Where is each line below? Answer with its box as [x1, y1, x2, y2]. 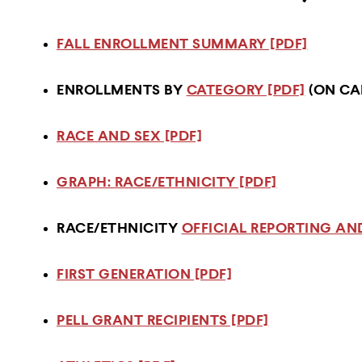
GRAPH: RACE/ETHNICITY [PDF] [57, 175, 277, 190]
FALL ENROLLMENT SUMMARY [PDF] [57, 37, 308, 52]
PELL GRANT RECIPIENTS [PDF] [57, 314, 269, 328]
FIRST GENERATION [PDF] [57, 267, 232, 282]
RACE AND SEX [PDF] [57, 129, 202, 144]
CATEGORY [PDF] [186, 83, 305, 98]
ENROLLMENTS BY [57, 83, 187, 98]
